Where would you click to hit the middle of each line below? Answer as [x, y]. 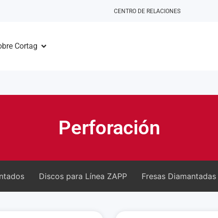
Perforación [109, 127]
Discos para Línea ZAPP [83, 176]
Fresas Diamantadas [179, 176]
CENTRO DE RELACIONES [147, 11]
